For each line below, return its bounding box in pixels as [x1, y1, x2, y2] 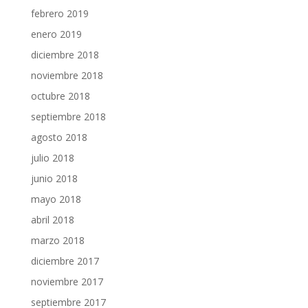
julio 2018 [30, 151, 74, 164]
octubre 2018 [30, 89, 90, 102]
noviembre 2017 [30, 275, 103, 288]
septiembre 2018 [30, 110, 106, 123]
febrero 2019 [30, 7, 89, 20]
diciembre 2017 [30, 254, 99, 267]
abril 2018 [30, 213, 74, 226]
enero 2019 [30, 27, 82, 41]
